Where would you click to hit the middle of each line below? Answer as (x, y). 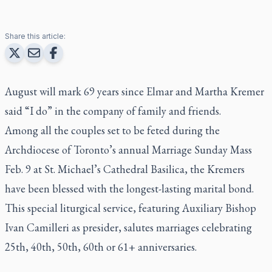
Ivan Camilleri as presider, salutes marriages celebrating (128, 227)
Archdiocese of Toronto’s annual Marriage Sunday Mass (128, 149)
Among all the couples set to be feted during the (112, 130)
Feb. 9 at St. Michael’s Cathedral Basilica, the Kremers (125, 169)
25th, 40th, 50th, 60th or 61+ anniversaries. (101, 246)
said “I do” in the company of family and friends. (113, 110)
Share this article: (35, 36)
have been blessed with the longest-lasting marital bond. (129, 188)
